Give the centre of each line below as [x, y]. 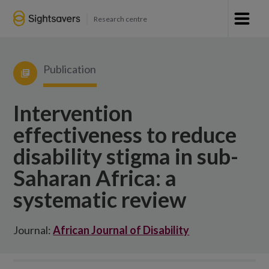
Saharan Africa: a [95, 178]
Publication [70, 69]
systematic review [100, 199]
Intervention [73, 113]
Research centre [120, 19]
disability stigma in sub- [126, 156]
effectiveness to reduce [125, 134]
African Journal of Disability [121, 230]
